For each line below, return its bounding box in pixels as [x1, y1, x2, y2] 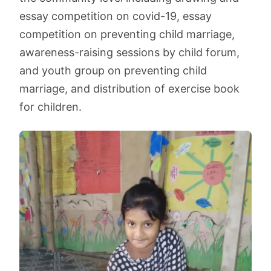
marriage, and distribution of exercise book [19, 82, 240, 95]
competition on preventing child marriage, [19, 28, 235, 41]
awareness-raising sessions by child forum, [19, 46, 240, 59]
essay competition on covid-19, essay [19, 10, 212, 22]
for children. [19, 100, 82, 113]
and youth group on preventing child [19, 64, 207, 77]
